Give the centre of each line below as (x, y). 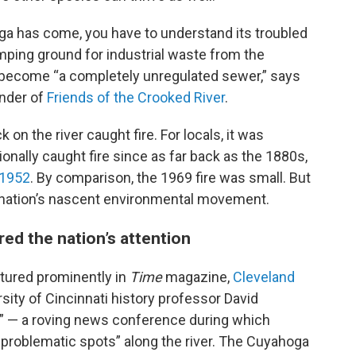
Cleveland (264, 277)
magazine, (197, 277)
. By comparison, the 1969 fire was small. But (170, 178)
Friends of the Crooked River (136, 97)
